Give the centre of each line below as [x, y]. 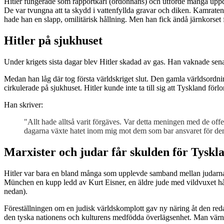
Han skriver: [23, 104]
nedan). [16, 191]
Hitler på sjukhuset [53, 40]
